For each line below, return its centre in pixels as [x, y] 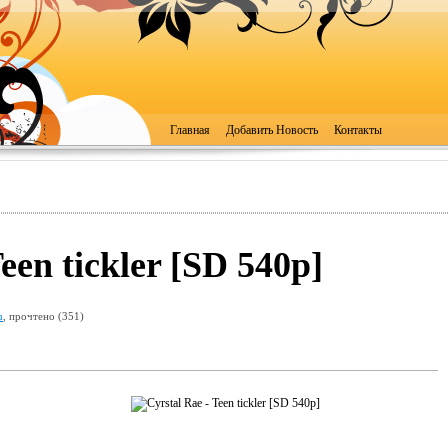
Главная [190, 130]
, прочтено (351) [43, 316]
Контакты [358, 130]
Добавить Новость [273, 130]
